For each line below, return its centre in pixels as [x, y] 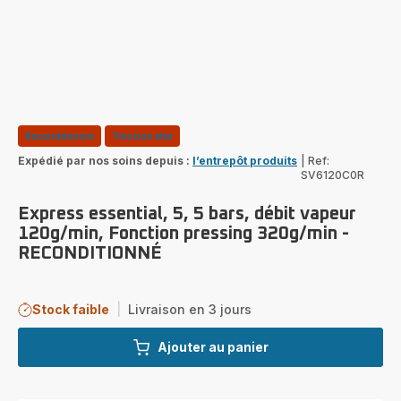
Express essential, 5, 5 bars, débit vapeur [187, 213]
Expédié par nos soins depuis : [104, 160]
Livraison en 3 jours [190, 309]
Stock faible [71, 309]
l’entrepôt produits [245, 160]
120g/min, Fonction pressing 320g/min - [183, 233]
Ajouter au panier [213, 346]
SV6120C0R [333, 175]
